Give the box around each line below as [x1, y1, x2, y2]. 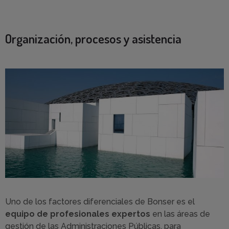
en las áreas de [150, 209, 210, 219]
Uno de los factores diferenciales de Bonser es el [5, 196, 195, 207]
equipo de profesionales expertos [5, 209, 150, 219]
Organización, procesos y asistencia [5, 30, 181, 47]
